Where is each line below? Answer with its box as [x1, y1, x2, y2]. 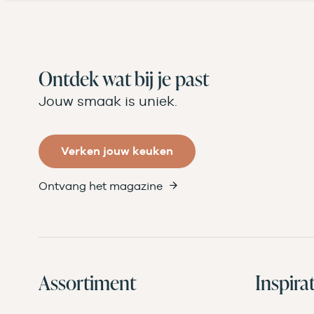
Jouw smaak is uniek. [39, 93, 177, 109]
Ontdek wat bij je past [39, 64, 209, 92]
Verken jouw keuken [61, 144, 173, 158]
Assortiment [39, 268, 136, 296]
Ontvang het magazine [39, 179, 163, 193]
